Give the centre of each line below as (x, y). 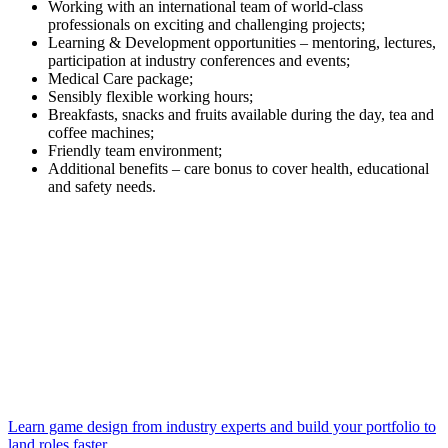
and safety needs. (102, 186)
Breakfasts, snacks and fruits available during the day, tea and (241, 114)
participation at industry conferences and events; (199, 60)
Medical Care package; (120, 78)
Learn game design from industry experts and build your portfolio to (222, 426)
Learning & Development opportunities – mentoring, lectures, (242, 42)
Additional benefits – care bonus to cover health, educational (238, 168)
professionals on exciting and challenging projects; (206, 24)
